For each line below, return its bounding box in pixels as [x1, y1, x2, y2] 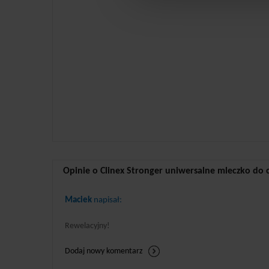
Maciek [65, 196, 92, 205]
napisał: [92, 196, 122, 205]
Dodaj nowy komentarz [65, 246, 143, 256]
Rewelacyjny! [65, 221, 110, 231]
